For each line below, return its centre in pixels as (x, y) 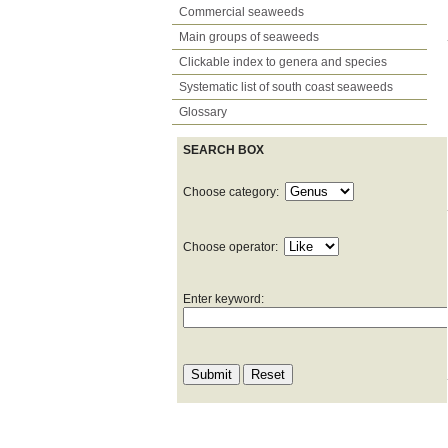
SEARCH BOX (223, 149)
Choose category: (234, 191)
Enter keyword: (223, 298)
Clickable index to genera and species (283, 61)
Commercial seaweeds (241, 11)
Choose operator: (233, 246)
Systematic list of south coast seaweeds (286, 86)
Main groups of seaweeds (249, 36)
